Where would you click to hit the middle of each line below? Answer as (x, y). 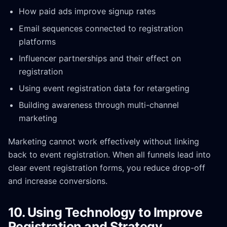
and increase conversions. (58, 181)
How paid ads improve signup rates (87, 11)
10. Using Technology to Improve (105, 213)
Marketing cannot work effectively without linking (104, 142)
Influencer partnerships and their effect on (100, 58)
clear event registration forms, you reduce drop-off (107, 168)
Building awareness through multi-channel (99, 105)
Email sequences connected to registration (101, 28)
